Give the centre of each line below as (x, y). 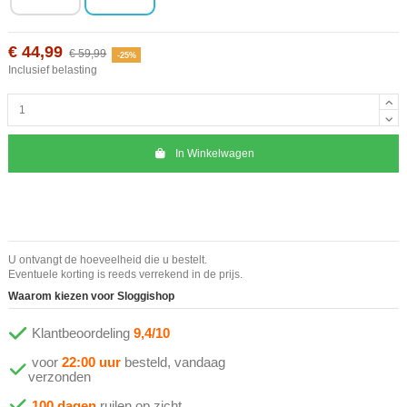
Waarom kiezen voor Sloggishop (91, 297)
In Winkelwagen (214, 154)
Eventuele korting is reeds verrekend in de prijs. (125, 274)
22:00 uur (91, 362)
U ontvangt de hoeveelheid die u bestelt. (108, 259)
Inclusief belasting (53, 69)
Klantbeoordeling (81, 333)
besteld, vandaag (173, 362)
